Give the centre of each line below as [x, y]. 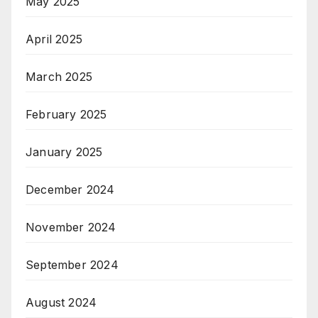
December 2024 [70, 190]
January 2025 [64, 152]
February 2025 [66, 115]
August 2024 [61, 303]
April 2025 [54, 39]
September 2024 [72, 265]
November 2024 [71, 227]
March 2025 [59, 77]
